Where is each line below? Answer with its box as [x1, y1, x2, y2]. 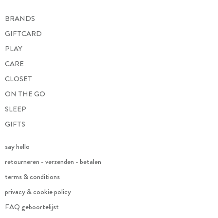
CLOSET [5, 73, 32, 84]
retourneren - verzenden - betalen [5, 156, 101, 167]
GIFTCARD [5, 28, 42, 39]
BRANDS [5, 13, 35, 24]
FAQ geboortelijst [5, 201, 59, 212]
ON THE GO [5, 88, 45, 99]
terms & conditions [5, 171, 60, 182]
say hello [5, 141, 30, 152]
